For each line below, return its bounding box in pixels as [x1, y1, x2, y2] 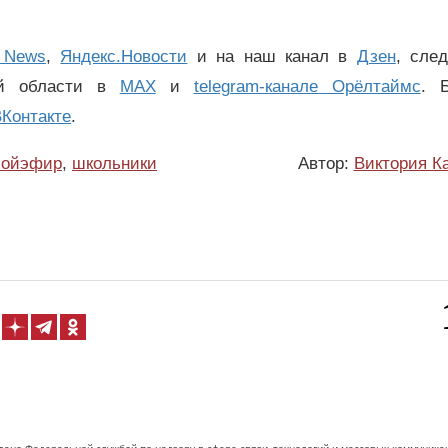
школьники [72, 153, 157, 173]
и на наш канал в [187, 46, 357, 66]
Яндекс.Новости [60, 46, 188, 66]
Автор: [297, 153, 354, 173]
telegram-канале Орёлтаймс [193, 76, 421, 96]
